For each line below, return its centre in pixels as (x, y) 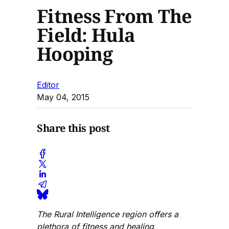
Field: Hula (86, 35)
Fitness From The (114, 16)
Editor (48, 85)
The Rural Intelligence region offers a (108, 214)
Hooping (75, 54)
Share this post (73, 128)
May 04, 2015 (63, 97)
